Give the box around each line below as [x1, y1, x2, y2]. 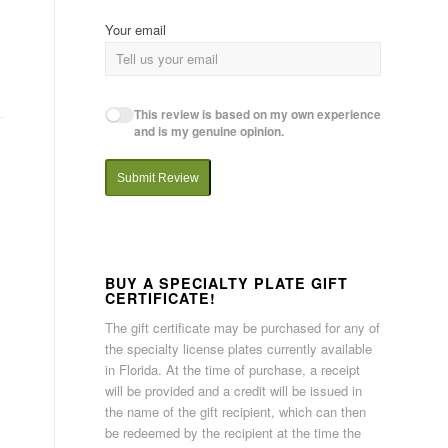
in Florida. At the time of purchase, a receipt [105, 360, 361, 380]
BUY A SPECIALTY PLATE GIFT [105, 273, 349, 294]
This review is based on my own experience [133, 105, 381, 123]
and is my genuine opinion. [133, 122, 284, 140]
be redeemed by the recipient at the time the [105, 423, 362, 443]
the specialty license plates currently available [105, 339, 373, 359]
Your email [105, 19, 167, 39]
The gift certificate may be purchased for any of [105, 318, 381, 338]
